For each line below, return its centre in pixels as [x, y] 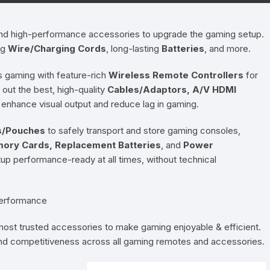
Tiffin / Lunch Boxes [119, 43]
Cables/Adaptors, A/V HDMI [172, 89]
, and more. [229, 49]
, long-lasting [134, 49]
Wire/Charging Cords [57, 49]
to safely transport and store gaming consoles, [143, 130]
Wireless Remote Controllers [177, 75]
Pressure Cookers [115, 15]
